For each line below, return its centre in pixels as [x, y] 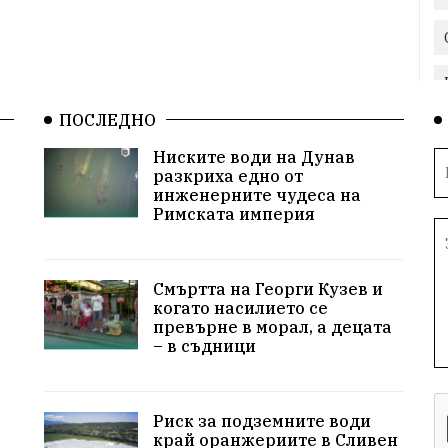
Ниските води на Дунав [253, 156]
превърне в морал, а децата [272, 326]
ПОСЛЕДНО [107, 119]
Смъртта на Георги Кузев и [267, 288]
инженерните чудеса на [256, 194]
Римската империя [233, 213]
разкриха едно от [227, 175]
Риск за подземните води [261, 420]
